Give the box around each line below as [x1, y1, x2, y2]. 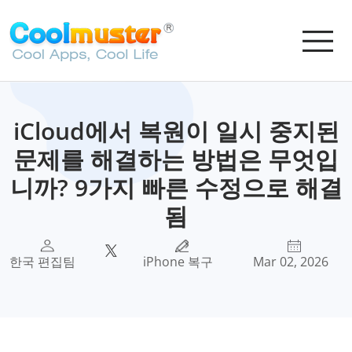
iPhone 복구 [142, 253, 213, 270]
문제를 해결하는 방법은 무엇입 [13, 143, 339, 175]
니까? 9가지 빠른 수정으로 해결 [9, 171, 343, 203]
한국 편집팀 [9, 253, 75, 270]
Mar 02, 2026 [252, 253, 328, 270]
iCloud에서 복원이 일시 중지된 [13, 115, 339, 147]
